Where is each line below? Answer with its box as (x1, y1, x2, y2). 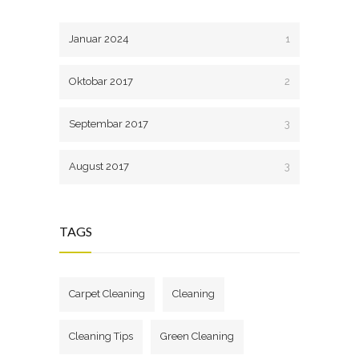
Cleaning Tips (69, 330, 133, 343)
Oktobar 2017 (69, 75, 133, 88)
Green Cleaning (160, 330, 234, 343)
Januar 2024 (69, 33, 129, 46)
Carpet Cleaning (69, 288, 145, 301)
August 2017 (69, 160, 129, 173)
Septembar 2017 (69, 118, 148, 131)
